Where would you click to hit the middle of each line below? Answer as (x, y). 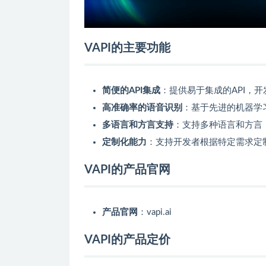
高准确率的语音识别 (142, 107)
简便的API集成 (131, 90)
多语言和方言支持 (138, 125)
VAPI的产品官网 (127, 170)
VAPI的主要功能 (127, 48)
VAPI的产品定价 (127, 240)
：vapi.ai (155, 212)
